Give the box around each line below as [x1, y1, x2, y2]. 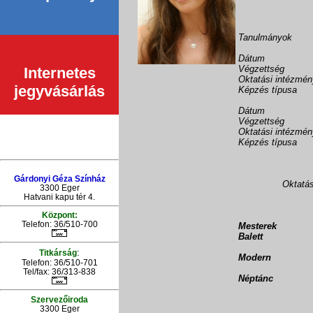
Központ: [41, 210, 78, 220]
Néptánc [238, 273, 273, 284]
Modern [238, 252, 271, 263]
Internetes [23, 64, 96, 82]
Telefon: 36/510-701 [21, 258, 98, 268]
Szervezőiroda [31, 294, 88, 304]
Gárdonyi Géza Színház [13, 173, 105, 183]
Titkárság [39, 248, 77, 258]
